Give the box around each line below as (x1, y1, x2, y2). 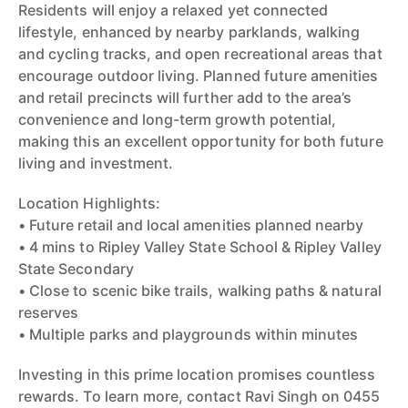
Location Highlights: (18, 194, 160, 212)
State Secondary (18, 260, 134, 278)
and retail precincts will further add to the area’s (18, 88, 352, 107)
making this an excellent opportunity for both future (18, 132, 383, 150)
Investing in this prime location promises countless (18, 365, 376, 383)
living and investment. (18, 154, 174, 172)
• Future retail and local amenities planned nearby (18, 216, 364, 234)
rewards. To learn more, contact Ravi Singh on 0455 (18, 387, 381, 405)
